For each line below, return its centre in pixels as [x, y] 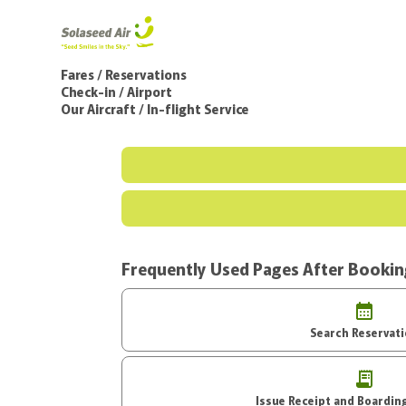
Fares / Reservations [124, 74]
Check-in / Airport [117, 91]
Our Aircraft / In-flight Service [155, 108]
